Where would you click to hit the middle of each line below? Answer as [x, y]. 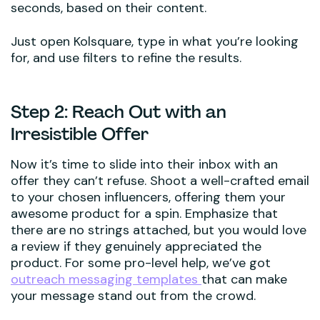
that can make [244, 279]
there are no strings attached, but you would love [159, 230]
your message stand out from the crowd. [133, 295]
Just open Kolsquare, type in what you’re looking [155, 41]
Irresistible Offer [80, 134]
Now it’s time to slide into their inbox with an [144, 164]
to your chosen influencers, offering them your [148, 197]
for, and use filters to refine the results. [126, 57]
